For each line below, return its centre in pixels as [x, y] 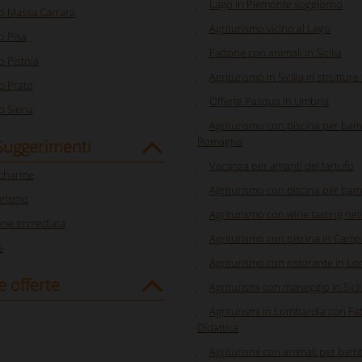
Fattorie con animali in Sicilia [276, 53]
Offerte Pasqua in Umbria [269, 101]
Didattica [218, 327]
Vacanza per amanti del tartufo [282, 166]
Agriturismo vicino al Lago [270, 28]
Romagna [220, 141]
